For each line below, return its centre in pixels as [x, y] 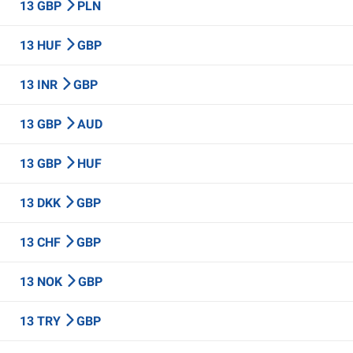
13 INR [40, 85]
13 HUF [42, 45]
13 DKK [42, 203]
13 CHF [42, 242]
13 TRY [42, 321]
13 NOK [43, 282]
